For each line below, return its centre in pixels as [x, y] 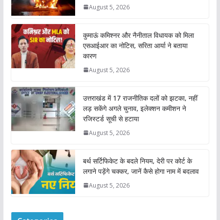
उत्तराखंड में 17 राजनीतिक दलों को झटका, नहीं [140, 98]
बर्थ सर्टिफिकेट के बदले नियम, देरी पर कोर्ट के [137, 161]
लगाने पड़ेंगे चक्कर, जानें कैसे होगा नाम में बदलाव [141, 171]
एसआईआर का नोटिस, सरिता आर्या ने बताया [135, 45]
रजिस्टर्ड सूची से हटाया [111, 118]
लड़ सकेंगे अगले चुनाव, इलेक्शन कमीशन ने [134, 108]
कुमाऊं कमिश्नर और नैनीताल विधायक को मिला [138, 35]
